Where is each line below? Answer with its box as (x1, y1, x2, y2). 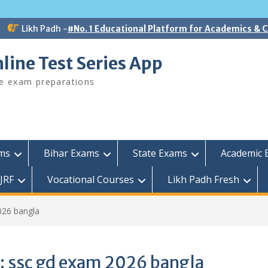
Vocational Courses (47, 173, 134, 186)
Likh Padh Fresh (167, 173, 239, 186)
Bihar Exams (44, 147, 99, 160)
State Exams (133, 147, 187, 160)
